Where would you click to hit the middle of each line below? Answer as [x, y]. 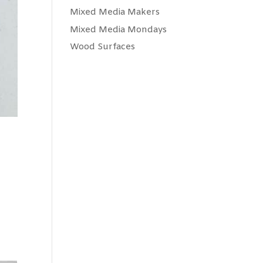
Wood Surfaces [103, 47]
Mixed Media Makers [115, 13]
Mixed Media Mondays [119, 30]
